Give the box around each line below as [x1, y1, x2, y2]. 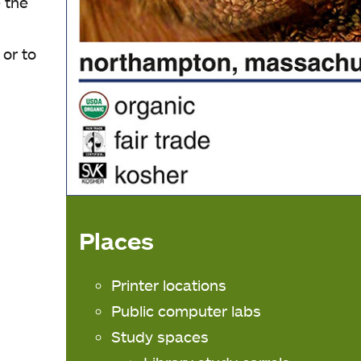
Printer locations [111, 276, 227, 295]
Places [79, 226, 155, 255]
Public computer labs [111, 301, 262, 321]
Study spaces [111, 327, 210, 346]
